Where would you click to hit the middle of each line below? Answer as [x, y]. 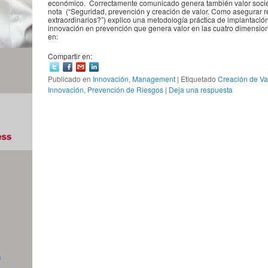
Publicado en [70, 79]
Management [154, 79]
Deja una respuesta [201, 90]
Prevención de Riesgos [126, 90]
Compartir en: [70, 56]
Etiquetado [199, 79]
